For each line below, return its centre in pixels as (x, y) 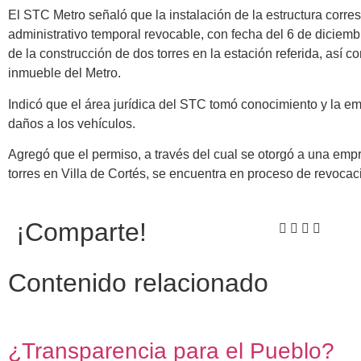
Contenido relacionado (138, 283)
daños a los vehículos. (72, 123)
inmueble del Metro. (64, 73)
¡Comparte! (81, 232)
